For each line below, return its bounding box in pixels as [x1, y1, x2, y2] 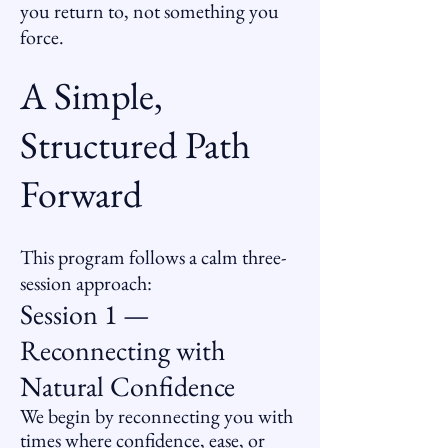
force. [20, 24, 64, 50]
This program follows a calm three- [20, 244, 286, 270]
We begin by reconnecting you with [20, 403, 293, 429]
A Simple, [20, 71, 163, 120]
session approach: [20, 270, 152, 296]
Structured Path [20, 120, 251, 169]
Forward [20, 169, 142, 218]
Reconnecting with [20, 332, 225, 368]
